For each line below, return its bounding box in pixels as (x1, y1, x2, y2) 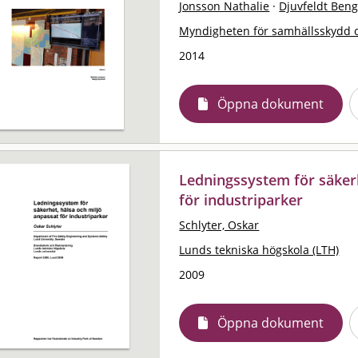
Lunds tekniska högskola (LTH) (179, 241, 340, 257)
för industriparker (179, 189, 304, 209)
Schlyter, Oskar (179, 217, 260, 233)
